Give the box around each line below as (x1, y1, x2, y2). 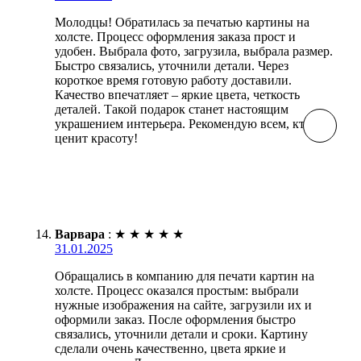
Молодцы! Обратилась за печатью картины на (55, 15, 309, 30)
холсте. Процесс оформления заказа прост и (55, 30, 296, 44)
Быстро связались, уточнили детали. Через (55, 59, 288, 73)
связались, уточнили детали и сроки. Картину (55, 327, 308, 342)
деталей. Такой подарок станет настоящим (55, 102, 288, 117)
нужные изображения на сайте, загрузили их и (55, 298, 312, 313)
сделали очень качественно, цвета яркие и (55, 342, 286, 356)
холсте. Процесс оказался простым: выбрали (55, 284, 299, 298)
